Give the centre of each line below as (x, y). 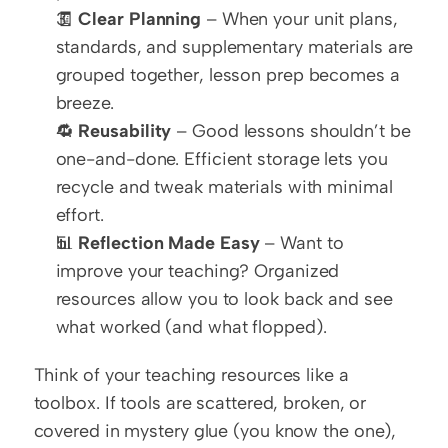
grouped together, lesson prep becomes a (227, 75)
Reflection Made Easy (169, 243)
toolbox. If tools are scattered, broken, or (200, 403)
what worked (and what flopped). (191, 327)
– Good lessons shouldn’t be (291, 131)
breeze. (84, 103)
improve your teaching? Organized (197, 271)
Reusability (125, 131)
